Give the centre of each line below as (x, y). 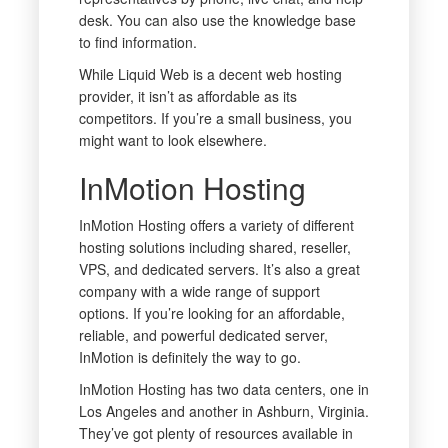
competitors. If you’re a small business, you (215, 118)
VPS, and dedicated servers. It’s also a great (219, 269)
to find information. (137, 42)
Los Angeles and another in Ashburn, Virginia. (223, 411)
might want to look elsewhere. (172, 140)
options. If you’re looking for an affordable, (211, 313)
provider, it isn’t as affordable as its (187, 96)
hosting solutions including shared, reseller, (214, 247)
